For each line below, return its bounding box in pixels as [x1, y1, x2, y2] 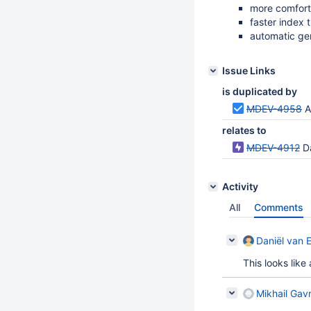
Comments [254, 201, 303, 213]
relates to [222, 124, 267, 136]
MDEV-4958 [246, 103, 302, 115]
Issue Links [222, 65, 276, 76]
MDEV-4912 [246, 142, 300, 153]
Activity [222, 180, 258, 192]
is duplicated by [222, 85, 297, 97]
